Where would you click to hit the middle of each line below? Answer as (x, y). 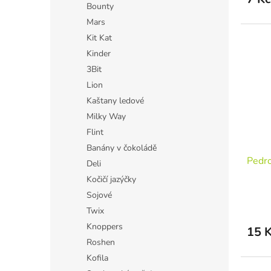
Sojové (99, 195)
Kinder (99, 54)
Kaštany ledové (115, 101)
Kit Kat (99, 38)
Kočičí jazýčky (111, 179)
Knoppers (105, 227)
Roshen (101, 242)
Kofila (97, 258)
